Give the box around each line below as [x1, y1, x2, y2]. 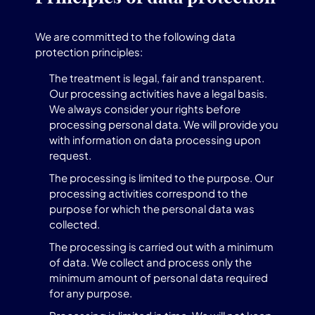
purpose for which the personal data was [49, 202, 255, 215]
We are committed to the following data [35, 30, 236, 43]
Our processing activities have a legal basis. [49, 86, 267, 100]
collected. [49, 217, 100, 231]
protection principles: [35, 45, 143, 58]
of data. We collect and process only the [49, 255, 252, 269]
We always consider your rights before [49, 102, 240, 115]
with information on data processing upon [49, 133, 261, 146]
